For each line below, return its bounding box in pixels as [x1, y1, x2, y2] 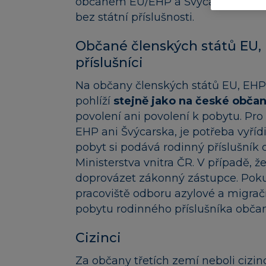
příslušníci [75, 54, 143, 71]
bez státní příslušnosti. [75, 10, 194, 24]
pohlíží [75, 94, 113, 107]
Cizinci [75, 229, 121, 246]
